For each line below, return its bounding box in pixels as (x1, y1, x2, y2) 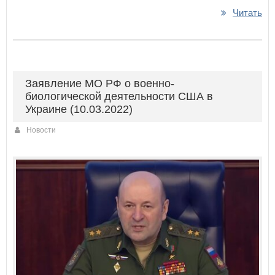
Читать (233, 7, 262, 18)
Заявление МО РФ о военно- (25, 77, 174, 90)
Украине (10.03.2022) (25, 103, 133, 116)
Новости (26, 126, 56, 135)
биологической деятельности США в (25, 90, 213, 103)
